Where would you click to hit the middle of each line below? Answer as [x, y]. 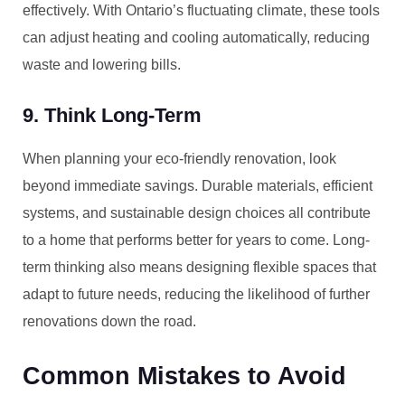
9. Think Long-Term [112, 115]
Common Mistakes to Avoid [184, 376]
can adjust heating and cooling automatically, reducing [196, 38]
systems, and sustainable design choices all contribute [197, 213]
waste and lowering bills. [102, 65]
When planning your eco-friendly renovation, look [179, 159]
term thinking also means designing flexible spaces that [199, 267]
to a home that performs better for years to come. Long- [196, 240]
